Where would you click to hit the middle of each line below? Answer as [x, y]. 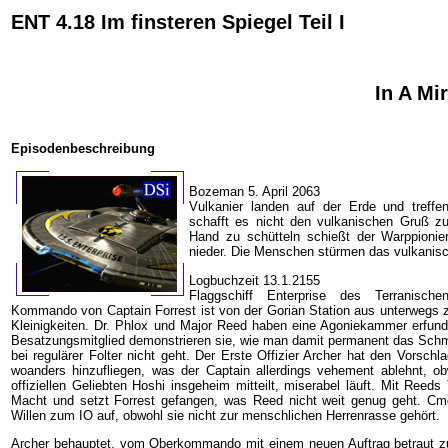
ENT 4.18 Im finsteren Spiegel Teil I [178, 22]
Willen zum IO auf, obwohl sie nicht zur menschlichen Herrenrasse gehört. [225, 415]
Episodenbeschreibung [83, 148]
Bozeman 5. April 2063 [254, 192]
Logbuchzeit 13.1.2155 [254, 280]
